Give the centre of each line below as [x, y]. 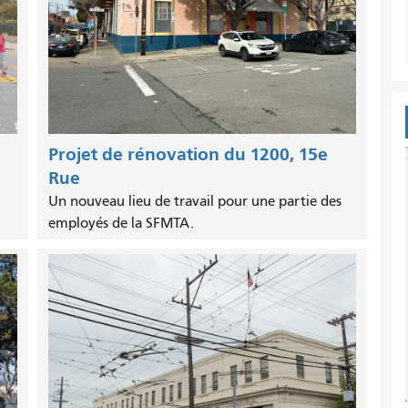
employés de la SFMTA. [121, 224]
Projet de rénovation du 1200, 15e [188, 155]
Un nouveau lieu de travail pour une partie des [194, 202]
